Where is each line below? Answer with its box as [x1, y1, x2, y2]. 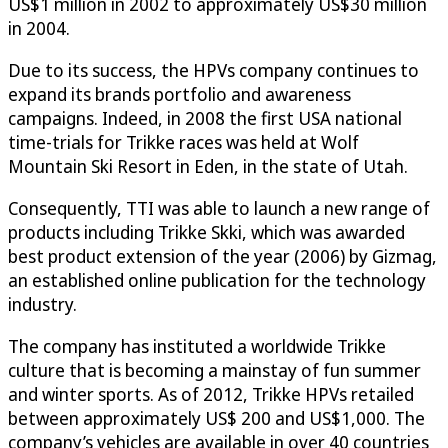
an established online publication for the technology [8, 268, 426, 293]
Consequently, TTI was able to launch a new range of [8, 196, 430, 221]
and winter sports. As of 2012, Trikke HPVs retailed [8, 382, 414, 407]
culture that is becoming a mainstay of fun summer [8, 358, 421, 383]
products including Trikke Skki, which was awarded [8, 220, 405, 245]
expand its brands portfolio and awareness [8, 82, 351, 107]
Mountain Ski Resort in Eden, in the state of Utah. [8, 154, 408, 179]
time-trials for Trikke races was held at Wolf [8, 130, 359, 155]
